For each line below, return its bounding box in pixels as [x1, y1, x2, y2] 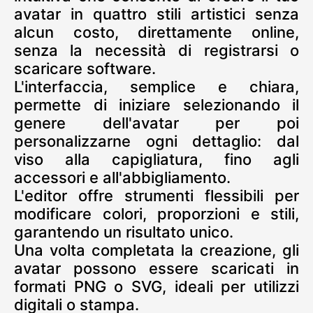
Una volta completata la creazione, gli [14, 240, 299, 259]
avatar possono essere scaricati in [14, 259, 299, 277]
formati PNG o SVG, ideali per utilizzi [14, 277, 299, 296]
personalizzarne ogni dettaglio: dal [14, 131, 299, 150]
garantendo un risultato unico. [14, 222, 233, 241]
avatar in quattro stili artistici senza [14, 4, 299, 23]
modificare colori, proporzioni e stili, [14, 204, 299, 223]
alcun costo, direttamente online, [14, 22, 299, 41]
